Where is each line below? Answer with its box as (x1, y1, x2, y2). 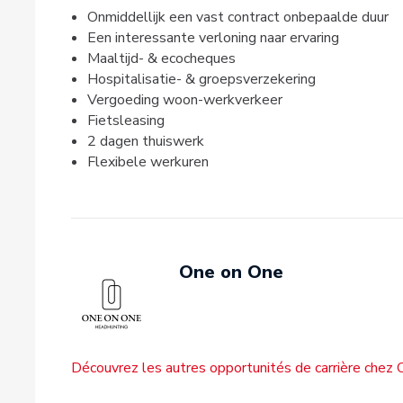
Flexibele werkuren (86, 151, 209, 172)
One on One (178, 259, 283, 284)
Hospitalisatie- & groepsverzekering (86, 68, 316, 89)
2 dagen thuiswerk (86, 130, 204, 151)
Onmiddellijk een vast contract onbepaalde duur (86, 6, 389, 27)
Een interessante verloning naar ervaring (86, 27, 339, 48)
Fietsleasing (86, 110, 165, 130)
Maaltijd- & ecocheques (86, 48, 236, 68)
